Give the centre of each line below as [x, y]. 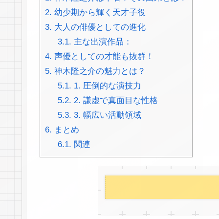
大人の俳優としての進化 [99, 27]
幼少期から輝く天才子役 [99, 13]
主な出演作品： [101, 42]
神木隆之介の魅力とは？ [99, 71]
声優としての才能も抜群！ [103, 57]
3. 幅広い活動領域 [106, 115]
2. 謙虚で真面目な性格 [114, 101]
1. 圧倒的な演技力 [106, 86]
